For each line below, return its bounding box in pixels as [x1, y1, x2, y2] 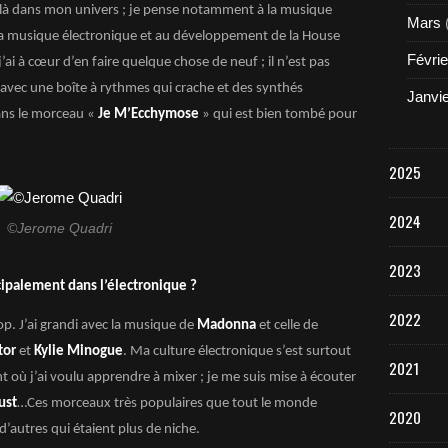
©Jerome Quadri [6, 221, 112, 236]
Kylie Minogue [31, 344, 123, 359]
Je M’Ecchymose [98, 107, 199, 122]
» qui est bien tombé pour [199, 107, 357, 122]
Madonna [194, 318, 259, 333]
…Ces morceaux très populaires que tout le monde [17, 396, 317, 411]
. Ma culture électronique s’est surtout [123, 344, 351, 359]
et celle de [259, 318, 318, 333]
